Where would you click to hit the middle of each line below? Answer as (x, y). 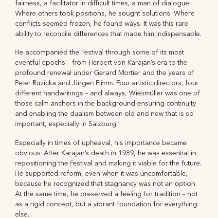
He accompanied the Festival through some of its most (100, 53)
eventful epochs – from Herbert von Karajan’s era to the (101, 63)
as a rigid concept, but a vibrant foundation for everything (106, 204)
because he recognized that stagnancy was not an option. (106, 183)
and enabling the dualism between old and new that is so (105, 114)
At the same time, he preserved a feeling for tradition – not (107, 194)
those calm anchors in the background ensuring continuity (106, 104)
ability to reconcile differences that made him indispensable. (109, 34)
